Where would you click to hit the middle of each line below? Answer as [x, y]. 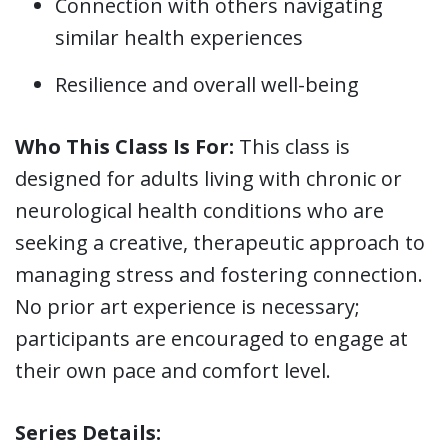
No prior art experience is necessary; [187, 307]
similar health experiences [179, 38]
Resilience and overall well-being [209, 85]
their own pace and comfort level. [173, 371]
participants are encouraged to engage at [211, 339]
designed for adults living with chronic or [208, 179]
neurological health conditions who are [199, 211]
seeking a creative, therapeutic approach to [220, 243]
